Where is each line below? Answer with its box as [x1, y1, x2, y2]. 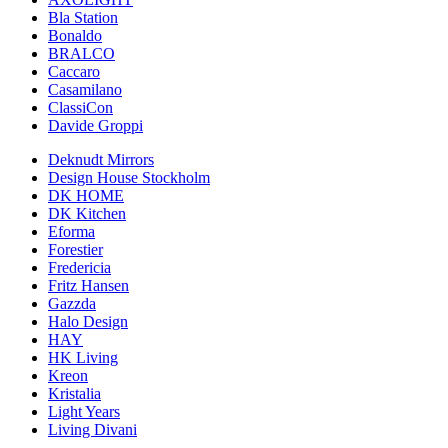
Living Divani [48, 421, 137, 439]
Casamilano [48, 81, 122, 99]
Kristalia [48, 385, 101, 403]
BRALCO [48, 45, 115, 63]
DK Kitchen [48, 205, 126, 223]
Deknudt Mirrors [48, 151, 154, 169]
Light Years [48, 403, 120, 421]
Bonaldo [48, 27, 102, 45]
